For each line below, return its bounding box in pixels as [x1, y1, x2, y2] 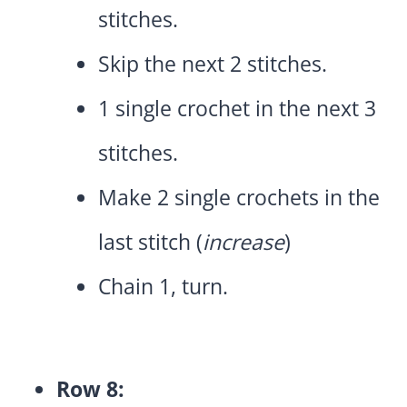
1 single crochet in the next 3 [98, 94, 376, 124]
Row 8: [56, 374, 124, 404]
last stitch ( [98, 227, 203, 257]
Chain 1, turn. [98, 272, 228, 302]
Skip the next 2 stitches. [98, 49, 327, 79]
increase [203, 227, 284, 257]
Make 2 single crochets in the [98, 183, 380, 213]
